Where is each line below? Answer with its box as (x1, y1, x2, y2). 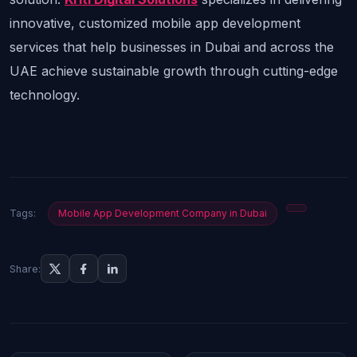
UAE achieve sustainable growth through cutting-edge (10, 63, 338, 80)
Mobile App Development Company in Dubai (58, 207, 267, 220)
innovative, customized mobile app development (10, 15, 300, 32)
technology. (10, 87, 80, 104)
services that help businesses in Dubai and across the (10, 39, 334, 56)
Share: (10, 262, 41, 275)
